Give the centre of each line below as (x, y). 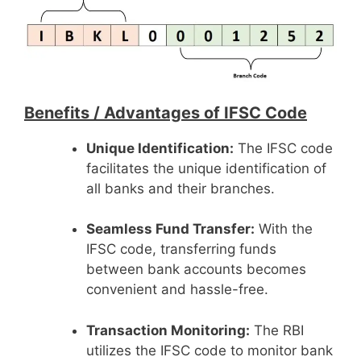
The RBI (276, 330)
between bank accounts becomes (196, 270)
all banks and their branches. (180, 188)
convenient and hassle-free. (177, 290)
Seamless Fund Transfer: (170, 229)
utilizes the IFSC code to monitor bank (209, 350)
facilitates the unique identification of (206, 168)
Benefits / (62, 112)
